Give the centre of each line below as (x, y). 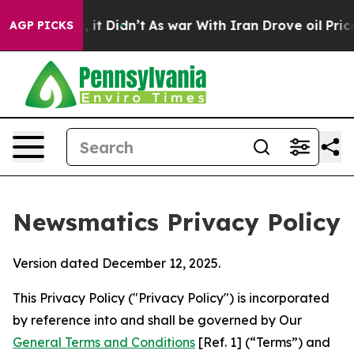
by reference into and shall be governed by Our (157, 320)
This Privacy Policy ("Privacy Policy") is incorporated (171, 298)
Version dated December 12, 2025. (117, 263)
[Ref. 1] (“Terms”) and (263, 342)
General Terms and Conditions (104, 342)
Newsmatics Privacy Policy (177, 222)
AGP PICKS (41, 25)
